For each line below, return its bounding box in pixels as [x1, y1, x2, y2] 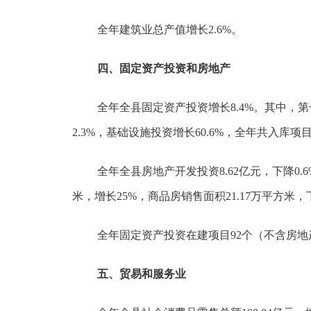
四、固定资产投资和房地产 [97, 62, 230, 74]
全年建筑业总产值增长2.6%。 [97, 24, 242, 35]
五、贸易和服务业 [97, 268, 192, 280]
